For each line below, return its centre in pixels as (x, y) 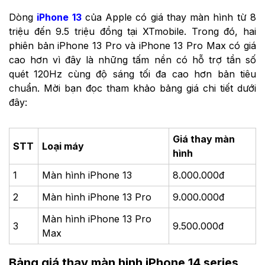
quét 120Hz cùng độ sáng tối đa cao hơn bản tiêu (132, 74)
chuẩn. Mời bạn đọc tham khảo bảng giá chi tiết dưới (132, 88)
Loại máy (63, 146)
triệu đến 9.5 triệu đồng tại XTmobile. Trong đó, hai (132, 31)
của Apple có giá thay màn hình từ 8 (169, 17)
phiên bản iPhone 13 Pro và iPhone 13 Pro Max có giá (132, 45)
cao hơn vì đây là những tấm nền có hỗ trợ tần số (132, 59)
